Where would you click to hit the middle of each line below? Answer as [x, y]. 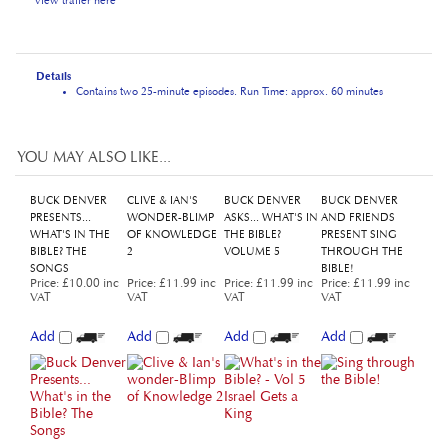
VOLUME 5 [252, 205]
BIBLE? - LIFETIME [268, 420]
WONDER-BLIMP [170, 171]
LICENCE [246, 437]
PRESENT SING [359, 188]
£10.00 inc [89, 237]
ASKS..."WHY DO [73, 420]
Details [53, 30]
